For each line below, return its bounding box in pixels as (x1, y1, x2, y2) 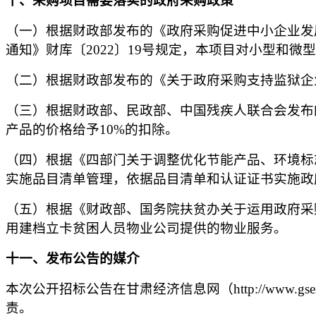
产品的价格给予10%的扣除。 (6, 122, 178, 137)
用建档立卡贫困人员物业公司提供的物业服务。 (6, 221, 287, 236)
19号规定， (128, 42, 195, 57)
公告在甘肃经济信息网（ (86, 281, 233, 296)
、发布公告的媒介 (32, 251, 140, 266)
